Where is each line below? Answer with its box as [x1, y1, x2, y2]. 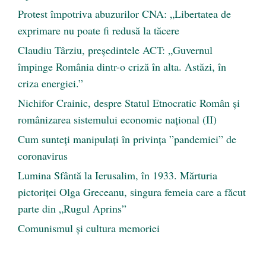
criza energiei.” [18, 76, 83, 91]
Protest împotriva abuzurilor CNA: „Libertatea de [18, 7, 231, 21]
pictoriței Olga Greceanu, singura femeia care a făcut [18, 185, 246, 199]
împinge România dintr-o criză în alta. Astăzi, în [18, 59, 226, 74]
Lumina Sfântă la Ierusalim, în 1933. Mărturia [18, 168, 217, 183]
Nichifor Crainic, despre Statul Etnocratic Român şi [18, 96, 240, 110]
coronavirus [18, 148, 68, 163]
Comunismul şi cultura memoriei [18, 221, 160, 236]
